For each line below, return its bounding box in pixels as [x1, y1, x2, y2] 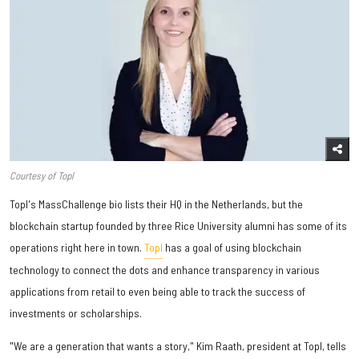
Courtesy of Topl [10, 169, 74, 183]
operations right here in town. [10, 240, 144, 255]
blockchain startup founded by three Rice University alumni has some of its [10, 219, 347, 233]
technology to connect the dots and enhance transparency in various [10, 263, 320, 277]
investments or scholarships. [10, 306, 142, 321]
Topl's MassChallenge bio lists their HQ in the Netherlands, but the [10, 197, 303, 212]
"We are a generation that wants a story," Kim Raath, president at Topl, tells [10, 339, 346, 353]
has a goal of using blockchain [163, 240, 301, 255]
